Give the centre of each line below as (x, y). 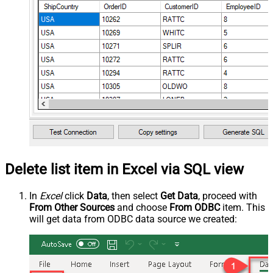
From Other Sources (72, 208)
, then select (134, 196)
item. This (243, 208)
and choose (142, 208)
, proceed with (228, 196)
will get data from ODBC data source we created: (133, 219)
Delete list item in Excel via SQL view (124, 170)
